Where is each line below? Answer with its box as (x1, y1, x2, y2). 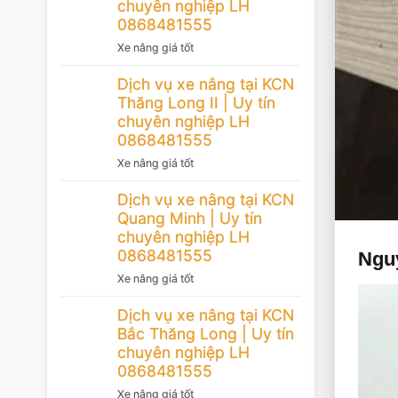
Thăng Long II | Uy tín (117, 92, 275, 112)
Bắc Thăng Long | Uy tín (117, 323, 294, 343)
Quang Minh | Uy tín (117, 208, 262, 227)
